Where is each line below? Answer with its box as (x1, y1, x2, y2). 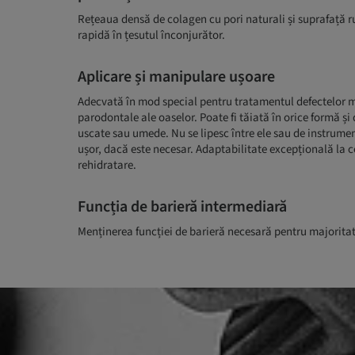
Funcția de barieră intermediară (77, 195, 287, 218)
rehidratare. (77, 156, 136, 174)
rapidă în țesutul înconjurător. (77, 26, 225, 44)
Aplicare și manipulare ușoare (77, 65, 275, 88)
